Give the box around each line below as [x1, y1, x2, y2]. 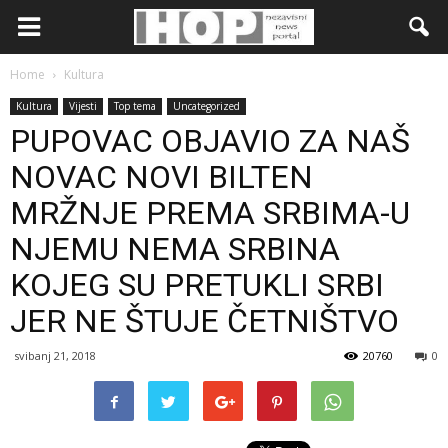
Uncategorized [173, 99, 240, 113]
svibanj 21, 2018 [14, 348, 96, 363]
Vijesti [69, 99, 97, 113]
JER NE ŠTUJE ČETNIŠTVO [10, 302, 399, 340]
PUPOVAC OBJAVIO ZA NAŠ [10, 122, 410, 160]
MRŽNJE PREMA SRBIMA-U [10, 194, 410, 232]
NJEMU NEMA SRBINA [10, 230, 340, 268]
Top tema [114, 99, 156, 113]
